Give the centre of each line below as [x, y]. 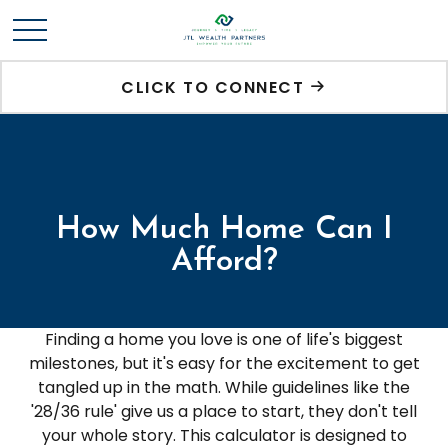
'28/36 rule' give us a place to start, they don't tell [224, 411]
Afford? [224, 262]
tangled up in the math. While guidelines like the [224, 387]
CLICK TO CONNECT [213, 87]
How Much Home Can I [224, 230]
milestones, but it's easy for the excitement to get [224, 363]
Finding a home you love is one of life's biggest [224, 339]
